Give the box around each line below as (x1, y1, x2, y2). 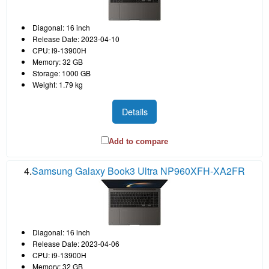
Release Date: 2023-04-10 (32, 33, 119, 44)
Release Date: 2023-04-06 (32, 238, 119, 249)
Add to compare (109, 137, 168, 147)
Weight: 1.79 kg (32, 79, 83, 89)
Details (121, 105, 148, 118)
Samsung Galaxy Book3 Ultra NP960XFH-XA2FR (32, 164, 245, 178)
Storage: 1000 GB (32, 67, 91, 78)
